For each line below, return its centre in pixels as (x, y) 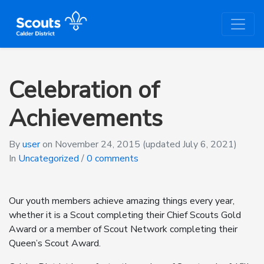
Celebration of (84, 90)
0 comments (113, 159)
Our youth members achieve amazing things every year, (122, 201)
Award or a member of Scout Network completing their (123, 229)
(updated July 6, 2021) (190, 144)
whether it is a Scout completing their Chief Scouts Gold (125, 215)
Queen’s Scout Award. (55, 243)
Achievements (86, 118)
